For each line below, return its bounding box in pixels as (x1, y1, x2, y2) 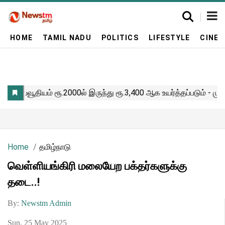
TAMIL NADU (43, 33, 91, 42)
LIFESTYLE (148, 33, 190, 42)
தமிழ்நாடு (39, 142, 71, 152)
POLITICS (101, 33, 139, 42)
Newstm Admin (21, 199, 71, 207)
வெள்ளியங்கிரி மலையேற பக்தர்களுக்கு (8, 160, 187, 172)
